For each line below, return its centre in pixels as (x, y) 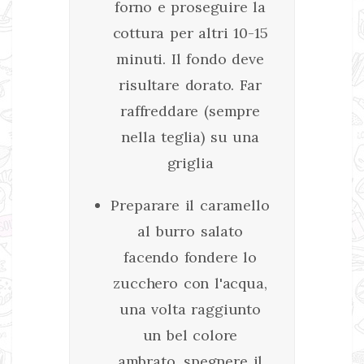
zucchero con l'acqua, (190, 283)
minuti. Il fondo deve (190, 58)
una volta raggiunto (190, 309)
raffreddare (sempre (190, 110)
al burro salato (190, 231)
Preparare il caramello (190, 205)
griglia (190, 162)
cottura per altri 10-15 (190, 32)
